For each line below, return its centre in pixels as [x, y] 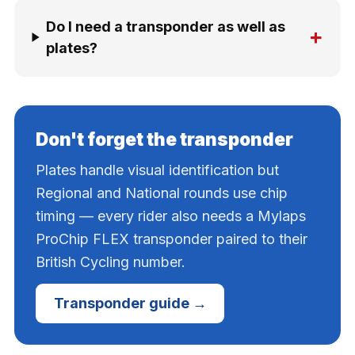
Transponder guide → [130, 303]
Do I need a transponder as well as [166, 27]
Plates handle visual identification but [157, 170]
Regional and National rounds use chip [162, 193]
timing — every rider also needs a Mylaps [171, 216]
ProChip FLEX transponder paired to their [172, 239]
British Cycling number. [111, 261]
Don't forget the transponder [164, 139]
